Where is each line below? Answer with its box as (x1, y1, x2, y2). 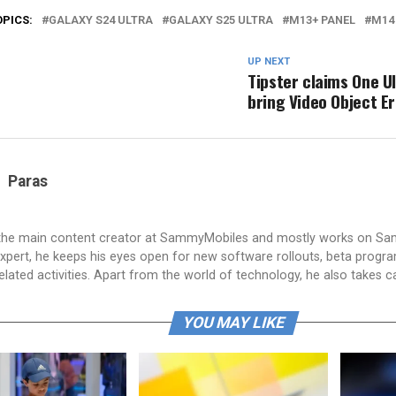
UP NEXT (247, 55, 291, 67)
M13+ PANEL (289, 12, 355, 27)
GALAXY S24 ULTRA (49, 12, 153, 27)
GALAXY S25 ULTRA (169, 12, 273, 27)
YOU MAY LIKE (179, 313, 287, 331)
